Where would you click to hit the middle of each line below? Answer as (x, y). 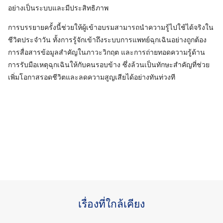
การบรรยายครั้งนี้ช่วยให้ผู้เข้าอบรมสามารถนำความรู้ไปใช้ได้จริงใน (111, 27)
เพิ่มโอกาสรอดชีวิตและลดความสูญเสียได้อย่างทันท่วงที (92, 77)
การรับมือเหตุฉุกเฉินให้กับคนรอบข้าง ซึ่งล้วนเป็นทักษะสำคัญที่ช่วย (109, 65)
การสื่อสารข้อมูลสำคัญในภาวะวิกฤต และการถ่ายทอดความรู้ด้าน (107, 52)
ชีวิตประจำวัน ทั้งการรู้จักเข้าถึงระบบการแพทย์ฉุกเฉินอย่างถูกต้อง (107, 40)
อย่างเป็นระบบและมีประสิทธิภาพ (58, 8)
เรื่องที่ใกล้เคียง (111, 204)
